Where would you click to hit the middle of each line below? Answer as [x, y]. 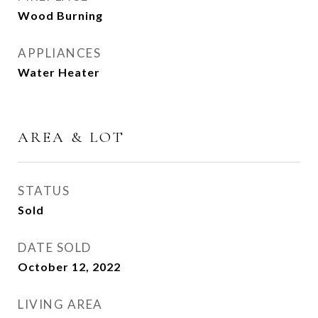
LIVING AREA [60, 304]
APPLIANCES [59, 53]
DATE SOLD [55, 247]
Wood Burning [60, 15]
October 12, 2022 [69, 267]
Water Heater [59, 72]
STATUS [44, 191]
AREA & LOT [71, 137]
